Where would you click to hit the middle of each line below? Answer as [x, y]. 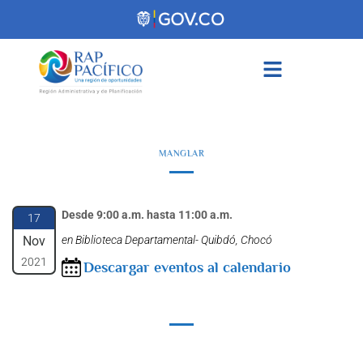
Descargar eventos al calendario [187, 267]
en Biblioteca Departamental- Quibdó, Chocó [167, 240]
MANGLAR [181, 153]
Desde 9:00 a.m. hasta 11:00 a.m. [147, 215]
